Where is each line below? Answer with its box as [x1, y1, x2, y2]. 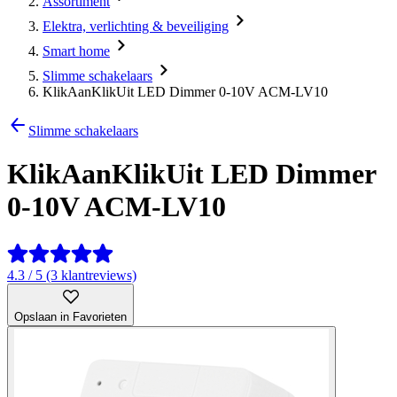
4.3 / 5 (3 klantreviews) [7, 267, 136, 283]
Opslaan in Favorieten [14, 309, 127, 323]
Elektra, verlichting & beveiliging [43, 19, 229, 34]
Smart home [43, 43, 110, 58]
